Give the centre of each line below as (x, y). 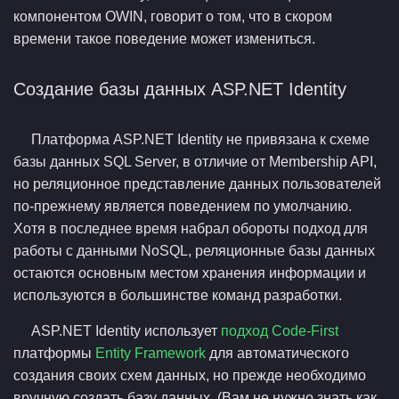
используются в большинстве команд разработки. (178, 295)
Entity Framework (151, 353)
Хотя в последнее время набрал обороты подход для (191, 228)
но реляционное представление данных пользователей (197, 184)
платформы (54, 353)
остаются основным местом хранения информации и (190, 273)
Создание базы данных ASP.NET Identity (180, 89)
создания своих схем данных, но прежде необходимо (190, 375)
